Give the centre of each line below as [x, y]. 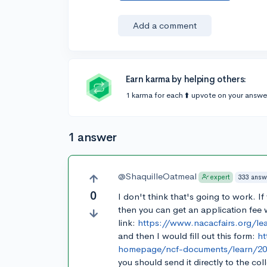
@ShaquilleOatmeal [158, 176]
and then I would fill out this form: [188, 236]
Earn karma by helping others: [186, 79]
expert [220, 177]
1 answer [92, 137]
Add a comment [165, 25]
